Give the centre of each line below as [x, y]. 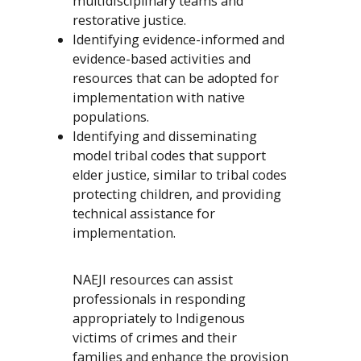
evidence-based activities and [161, 59]
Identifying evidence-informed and [178, 40]
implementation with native [158, 98]
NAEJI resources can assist [152, 280]
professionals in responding [159, 299]
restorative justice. [129, 21]
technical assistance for [143, 214]
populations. [110, 117]
